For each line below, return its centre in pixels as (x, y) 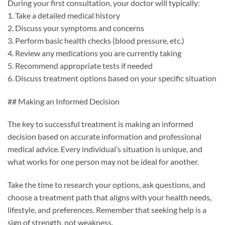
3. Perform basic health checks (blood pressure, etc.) (96, 40)
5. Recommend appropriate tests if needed (80, 65)
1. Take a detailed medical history (64, 15)
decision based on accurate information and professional (104, 137)
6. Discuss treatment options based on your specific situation (112, 78)
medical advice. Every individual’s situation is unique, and (105, 149)
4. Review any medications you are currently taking (94, 53)
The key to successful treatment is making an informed (100, 124)
